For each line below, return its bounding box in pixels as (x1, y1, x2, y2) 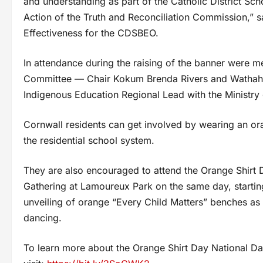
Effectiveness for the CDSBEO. (23, 26, 159, 39)
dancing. (23, 211, 62, 224)
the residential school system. (23, 134, 154, 146)
